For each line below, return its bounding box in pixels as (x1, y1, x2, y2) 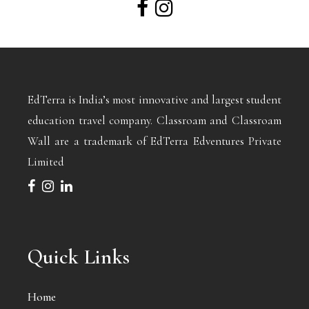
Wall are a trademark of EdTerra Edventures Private (28, 134, 281, 149)
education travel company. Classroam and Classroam (28, 113, 281, 128)
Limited (28, 154, 64, 170)
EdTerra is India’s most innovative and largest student (28, 92, 281, 108)
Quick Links (28, 244, 130, 270)
